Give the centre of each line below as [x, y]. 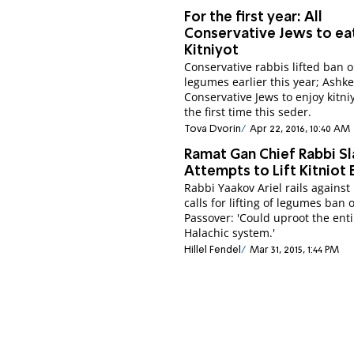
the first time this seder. [248, 111]
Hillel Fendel [213, 250]
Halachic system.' [230, 233]
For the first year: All [254, 17]
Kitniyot [212, 50]
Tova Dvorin [213, 130]
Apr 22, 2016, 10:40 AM [299, 130]
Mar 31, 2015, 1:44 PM [294, 250]
